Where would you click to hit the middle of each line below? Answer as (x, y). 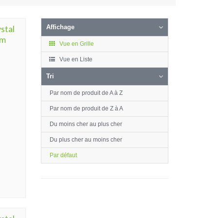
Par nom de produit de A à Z (86, 93)
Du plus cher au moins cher (86, 140)
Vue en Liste (75, 59)
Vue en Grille (76, 44)
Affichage (60, 27)
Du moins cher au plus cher (86, 124)
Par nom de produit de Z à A (86, 109)
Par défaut (63, 155)
